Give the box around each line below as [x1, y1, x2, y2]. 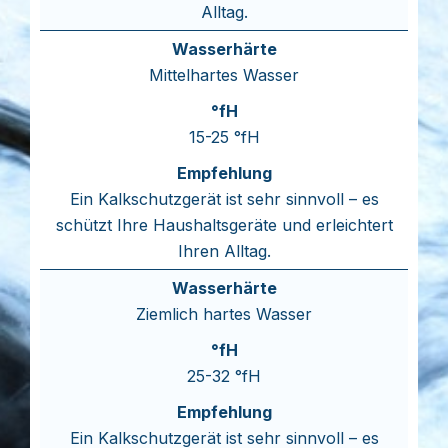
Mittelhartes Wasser [149, 65, 299, 85]
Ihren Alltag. [177, 241, 271, 261]
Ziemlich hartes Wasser [136, 304, 312, 324]
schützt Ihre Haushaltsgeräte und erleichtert [55, 215, 393, 235]
